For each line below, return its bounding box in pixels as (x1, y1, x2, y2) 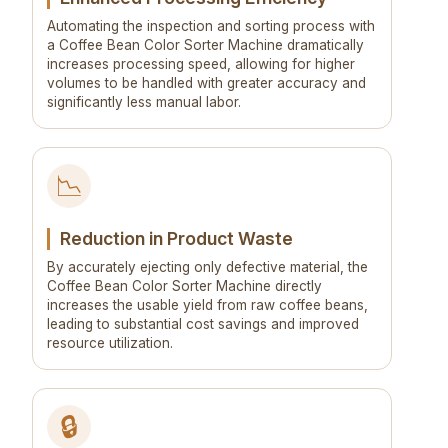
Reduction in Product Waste (60, 228, 293, 250)
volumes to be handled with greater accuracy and (47, 75, 366, 92)
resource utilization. (47, 335, 173, 352)
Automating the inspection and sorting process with (47, 18, 375, 35)
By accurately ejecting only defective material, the (47, 259, 368, 276)
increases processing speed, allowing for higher (47, 56, 355, 73)
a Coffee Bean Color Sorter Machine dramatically (47, 37, 364, 54)
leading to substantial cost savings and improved (47, 316, 359, 333)
